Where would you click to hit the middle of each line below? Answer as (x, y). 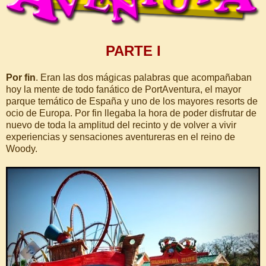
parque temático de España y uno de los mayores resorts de (132, 101)
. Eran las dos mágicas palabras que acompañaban (144, 77)
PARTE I (133, 50)
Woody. (22, 148)
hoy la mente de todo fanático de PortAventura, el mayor (123, 89)
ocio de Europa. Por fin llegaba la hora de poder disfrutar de (131, 113)
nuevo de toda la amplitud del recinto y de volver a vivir (121, 125)
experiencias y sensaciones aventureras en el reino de (121, 137)
